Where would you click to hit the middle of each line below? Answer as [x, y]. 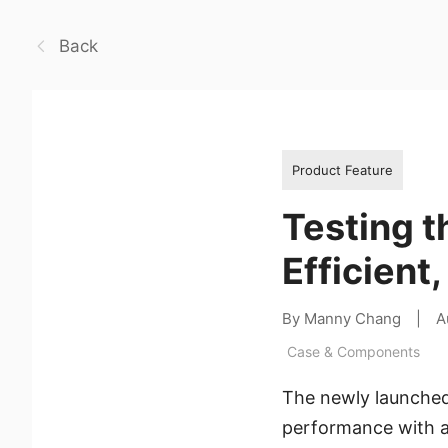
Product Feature [342, 169]
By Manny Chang [341, 318]
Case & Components [353, 351]
